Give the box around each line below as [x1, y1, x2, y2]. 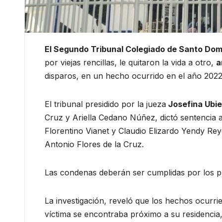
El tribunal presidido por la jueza [45, 99, 166, 109]
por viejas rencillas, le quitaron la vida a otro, [45, 57, 216, 67]
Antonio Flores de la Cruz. [45, 139, 144, 149]
